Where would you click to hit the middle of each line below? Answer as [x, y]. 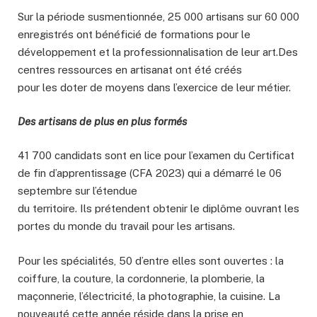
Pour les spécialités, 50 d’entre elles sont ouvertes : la [151, 260]
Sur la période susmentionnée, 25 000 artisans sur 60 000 [158, 17]
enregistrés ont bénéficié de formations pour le [134, 35]
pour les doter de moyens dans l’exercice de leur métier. [154, 88]
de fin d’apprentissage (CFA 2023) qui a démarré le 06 [150, 173]
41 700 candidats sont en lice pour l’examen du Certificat [156, 156]
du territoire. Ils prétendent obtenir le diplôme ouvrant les [158, 209]
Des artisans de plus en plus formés [102, 122]
